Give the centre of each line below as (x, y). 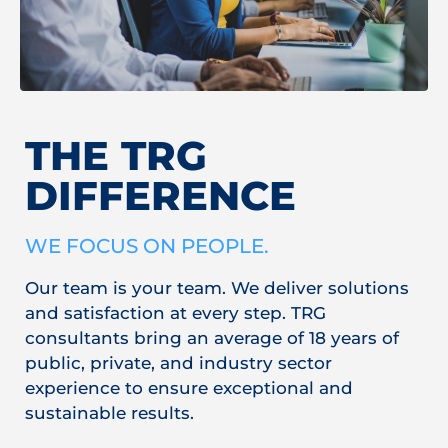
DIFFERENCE (160, 196)
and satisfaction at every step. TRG (175, 313)
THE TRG (116, 156)
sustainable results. (109, 413)
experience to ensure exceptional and (189, 388)
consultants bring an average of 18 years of (212, 338)
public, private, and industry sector (178, 363)
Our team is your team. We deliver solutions (217, 288)
